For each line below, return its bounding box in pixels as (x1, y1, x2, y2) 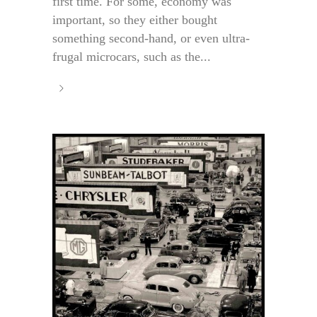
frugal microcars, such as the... (52, 50, 211, 64)
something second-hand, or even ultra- (52, 31, 250, 46)
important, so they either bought (52, 13, 217, 28)
